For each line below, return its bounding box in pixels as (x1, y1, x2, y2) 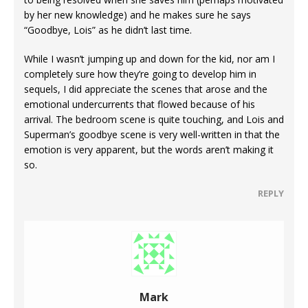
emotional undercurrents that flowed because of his (24, 97, 255, 111)
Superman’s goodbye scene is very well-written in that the (24, 127, 280, 141)
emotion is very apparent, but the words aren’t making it (24, 142, 274, 156)
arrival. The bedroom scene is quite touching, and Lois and (24, 112, 284, 126)
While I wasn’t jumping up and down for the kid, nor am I (24, 52, 275, 65)
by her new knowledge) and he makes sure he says (24, 8, 251, 21)
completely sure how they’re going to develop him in (24, 67, 256, 80)
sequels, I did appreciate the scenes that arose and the (24, 82, 267, 96)
